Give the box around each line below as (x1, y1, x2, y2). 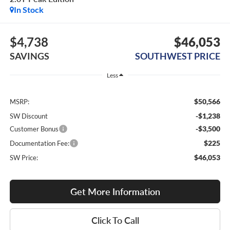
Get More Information (70, 186, 160, 198)
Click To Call (91, 215, 139, 226)
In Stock (13, 5, 44, 15)
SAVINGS (9, 50, 49, 62)
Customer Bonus (9, 125, 59, 133)
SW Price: (9, 154, 38, 162)
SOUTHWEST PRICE (135, 50, 221, 62)
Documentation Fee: (9, 139, 69, 148)
